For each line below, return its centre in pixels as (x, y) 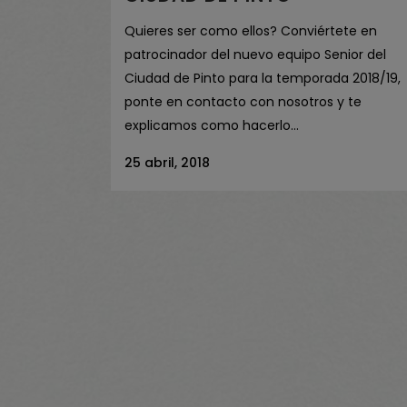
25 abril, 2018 (167, 162)
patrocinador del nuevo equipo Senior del (255, 54)
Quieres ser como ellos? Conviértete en (251, 30)
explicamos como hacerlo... (212, 125)
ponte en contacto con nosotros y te (243, 101)
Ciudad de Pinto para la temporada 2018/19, (263, 78)
